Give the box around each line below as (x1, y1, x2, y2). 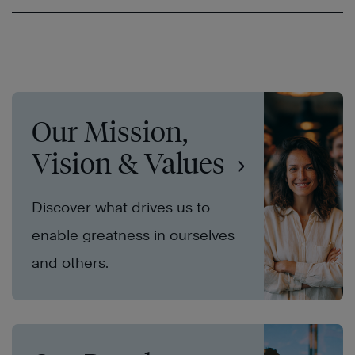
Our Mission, (32, 114, 188, 150)
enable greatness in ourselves (32, 227, 235, 244)
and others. (32, 254, 109, 272)
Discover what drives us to (32, 199, 210, 216)
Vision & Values (32, 146, 231, 181)
